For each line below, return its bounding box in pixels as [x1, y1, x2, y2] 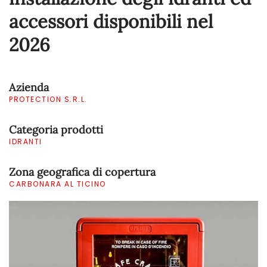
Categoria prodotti [9, 123, 103, 136]
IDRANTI [9, 136, 42, 147]
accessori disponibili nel [9, 10, 213, 33]
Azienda [9, 80, 49, 94]
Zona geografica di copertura [9, 165, 156, 179]
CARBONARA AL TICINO [9, 179, 106, 189]
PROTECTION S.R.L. [9, 94, 88, 104]
